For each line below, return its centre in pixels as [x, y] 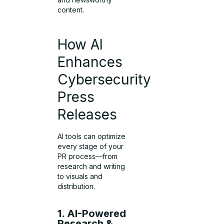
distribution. [76, 186]
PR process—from [88, 156]
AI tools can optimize [92, 136]
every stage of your [91, 146]
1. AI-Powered [92, 214]
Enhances [90, 62]
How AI [80, 44]
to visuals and [80, 176]
